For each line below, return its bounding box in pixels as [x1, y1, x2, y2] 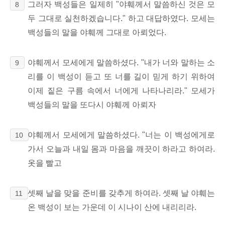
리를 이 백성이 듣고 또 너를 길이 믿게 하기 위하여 [28, 72, 215, 81]
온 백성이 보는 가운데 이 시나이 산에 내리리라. [28, 202, 197, 211]
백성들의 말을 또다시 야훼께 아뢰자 [28, 100, 157, 109]
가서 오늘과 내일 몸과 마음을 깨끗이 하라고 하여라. [28, 144, 215, 153]
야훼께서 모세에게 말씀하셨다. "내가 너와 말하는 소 [28, 58, 215, 67]
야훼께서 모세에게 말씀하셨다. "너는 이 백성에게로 [28, 130, 215, 139]
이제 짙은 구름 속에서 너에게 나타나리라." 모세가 [28, 86, 215, 95]
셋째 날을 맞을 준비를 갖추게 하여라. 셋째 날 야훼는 [28, 188, 215, 197]
